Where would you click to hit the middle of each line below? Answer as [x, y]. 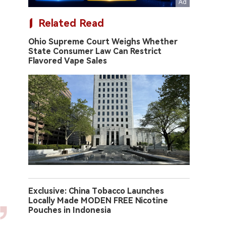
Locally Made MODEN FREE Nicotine [98, 201]
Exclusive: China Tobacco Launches [96, 191]
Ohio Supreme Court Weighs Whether [103, 42]
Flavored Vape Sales [68, 61]
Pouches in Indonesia [70, 210]
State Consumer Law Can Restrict [95, 51]
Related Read [71, 23]
